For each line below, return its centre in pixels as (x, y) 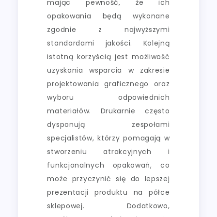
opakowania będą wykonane (108, 16)
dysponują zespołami (108, 124)
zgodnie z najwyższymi (108, 29)
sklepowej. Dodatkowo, (108, 206)
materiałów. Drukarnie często (108, 111)
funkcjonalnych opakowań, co (108, 165)
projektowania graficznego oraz (108, 84)
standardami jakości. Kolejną (108, 43)
